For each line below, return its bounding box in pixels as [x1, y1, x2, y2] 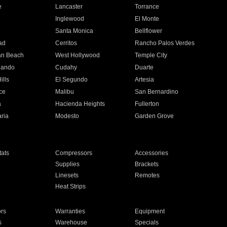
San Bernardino [135, 88, 179, 95]
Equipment [135, 208, 165, 215]
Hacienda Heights [55, 100, 105, 107]
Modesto [55, 112, 79, 120]
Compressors [55, 149, 92, 157]
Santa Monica [55, 27, 93, 34]
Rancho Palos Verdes [135, 40, 195, 47]
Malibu [55, 88, 74, 95]
